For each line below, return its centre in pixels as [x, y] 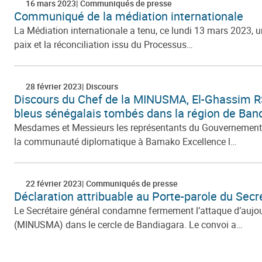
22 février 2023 [54, 183]
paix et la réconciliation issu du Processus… [104, 44]
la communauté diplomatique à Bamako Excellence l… [125, 141]
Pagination [44, 239]
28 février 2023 [54, 86]
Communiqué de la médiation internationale [129, 16]
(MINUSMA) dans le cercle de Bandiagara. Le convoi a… [128, 224]
